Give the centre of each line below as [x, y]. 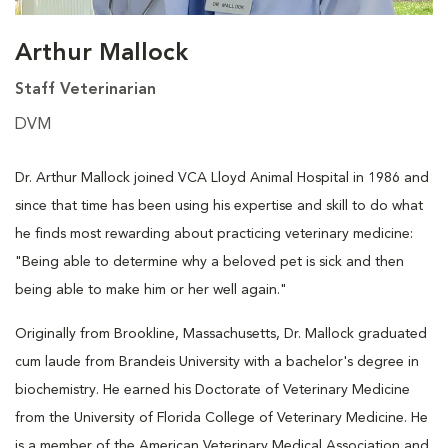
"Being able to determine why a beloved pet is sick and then [209, 261]
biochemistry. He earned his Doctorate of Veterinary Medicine [212, 389]
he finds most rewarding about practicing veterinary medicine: [214, 233]
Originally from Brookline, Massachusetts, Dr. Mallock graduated [221, 333]
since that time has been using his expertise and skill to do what [219, 205]
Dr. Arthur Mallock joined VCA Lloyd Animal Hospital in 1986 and [222, 177]
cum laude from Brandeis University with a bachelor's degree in [217, 361]
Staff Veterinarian [85, 89]
